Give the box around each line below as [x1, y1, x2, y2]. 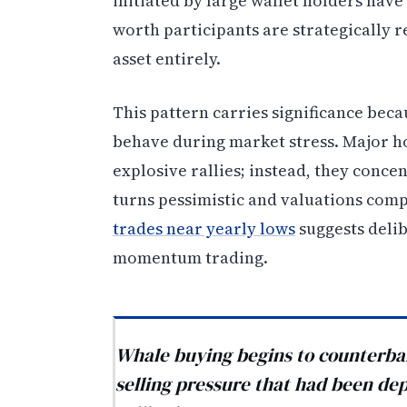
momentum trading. [113, 246, 268, 270]
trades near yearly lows [113, 217, 295, 241]
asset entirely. [113, 47, 221, 71]
